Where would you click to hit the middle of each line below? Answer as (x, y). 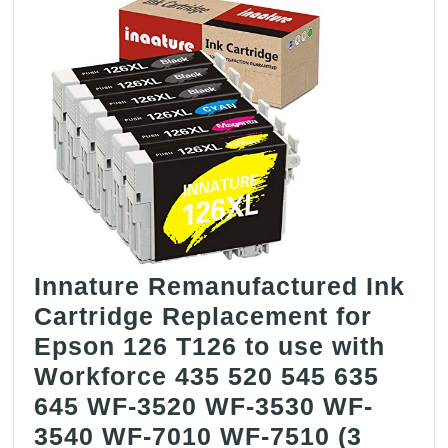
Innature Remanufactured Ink (220, 285)
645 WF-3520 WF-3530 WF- (204, 405)
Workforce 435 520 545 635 (207, 375)
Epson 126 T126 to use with (210, 345)
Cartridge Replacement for (203, 315)
